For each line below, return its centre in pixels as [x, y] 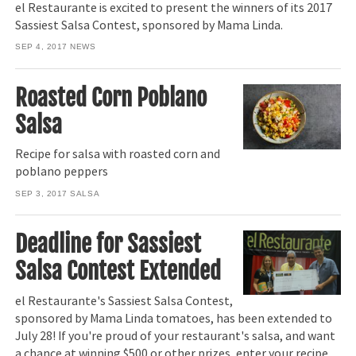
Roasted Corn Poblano [111, 97]
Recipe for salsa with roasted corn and [118, 155]
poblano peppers [62, 172]
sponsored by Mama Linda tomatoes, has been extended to [174, 318]
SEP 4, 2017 [41, 47]
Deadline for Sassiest [108, 244]
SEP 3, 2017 [41, 193]
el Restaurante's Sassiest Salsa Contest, [124, 301]
